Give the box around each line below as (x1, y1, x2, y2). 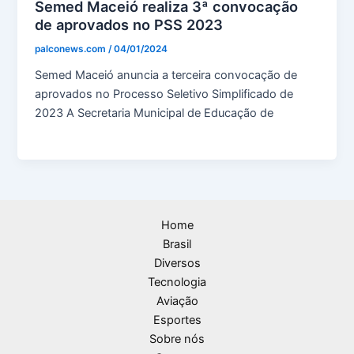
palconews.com (35, 43, 109, 55)
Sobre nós (149, 332, 205, 347)
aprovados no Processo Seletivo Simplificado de (35, 86, 294, 101)
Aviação (156, 294, 198, 309)
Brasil (163, 237, 191, 252)
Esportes (153, 313, 201, 328)
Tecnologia (148, 275, 206, 290)
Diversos (153, 256, 201, 271)
